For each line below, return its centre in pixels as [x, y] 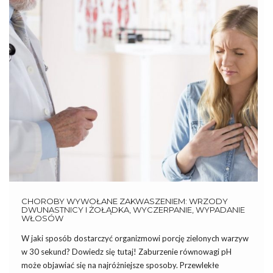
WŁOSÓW [42, 218]
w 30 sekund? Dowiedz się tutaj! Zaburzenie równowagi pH [126, 252]
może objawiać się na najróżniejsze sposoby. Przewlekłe [120, 265]
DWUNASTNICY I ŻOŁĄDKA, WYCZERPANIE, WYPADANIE [133, 210]
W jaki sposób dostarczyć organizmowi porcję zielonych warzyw [135, 239]
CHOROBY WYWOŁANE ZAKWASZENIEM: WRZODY [125, 201]
